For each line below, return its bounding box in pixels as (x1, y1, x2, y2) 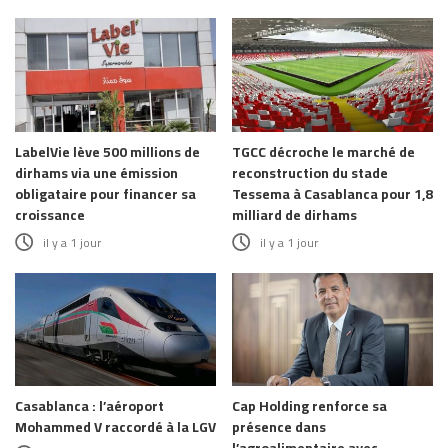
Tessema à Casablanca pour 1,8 (232, 180, 433, 207)
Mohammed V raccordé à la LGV (15, 414, 216, 441)
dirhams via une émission (15, 159, 178, 186)
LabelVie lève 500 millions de (15, 138, 200, 165)
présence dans (232, 414, 326, 441)
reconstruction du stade (232, 159, 388, 186)
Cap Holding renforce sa (232, 393, 387, 420)
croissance (15, 201, 85, 228)
